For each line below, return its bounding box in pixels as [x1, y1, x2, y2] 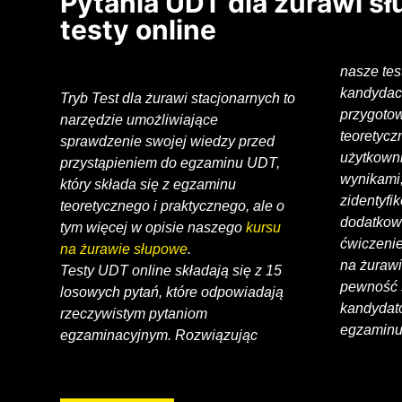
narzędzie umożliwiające [60, 111, 219, 127]
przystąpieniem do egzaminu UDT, [60, 154, 281, 170]
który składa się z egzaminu [60, 176, 237, 192]
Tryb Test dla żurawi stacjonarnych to [60, 90, 296, 106]
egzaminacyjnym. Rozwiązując [60, 327, 258, 343]
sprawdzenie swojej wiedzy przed [60, 133, 275, 149]
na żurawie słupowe [60, 240, 188, 257]
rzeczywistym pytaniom [60, 305, 208, 321]
